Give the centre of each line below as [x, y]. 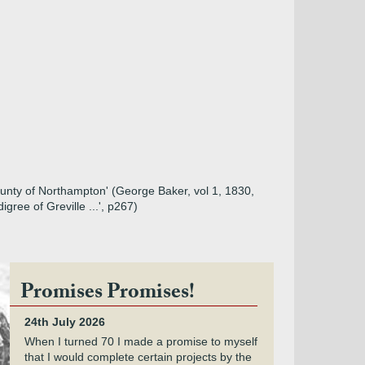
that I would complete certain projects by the [138, 357]
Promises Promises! [107, 294]
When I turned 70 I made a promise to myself [141, 341]
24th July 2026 [64, 322]
